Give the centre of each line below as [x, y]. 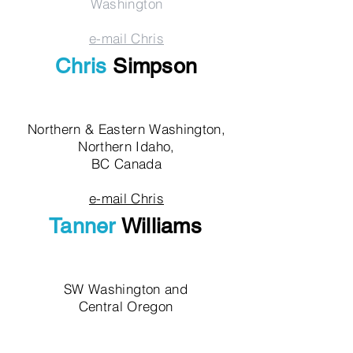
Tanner [85, 226]
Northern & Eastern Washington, [126, 129]
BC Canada [126, 163]
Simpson [155, 66]
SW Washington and [126, 289]
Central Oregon [126, 306]
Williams [162, 226]
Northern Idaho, [126, 146]
